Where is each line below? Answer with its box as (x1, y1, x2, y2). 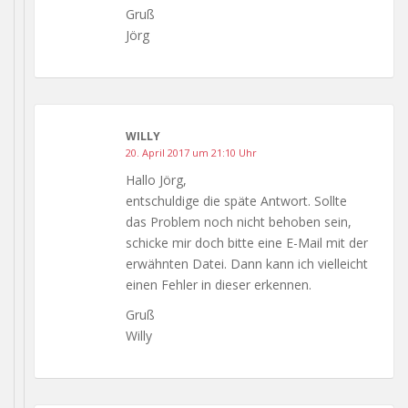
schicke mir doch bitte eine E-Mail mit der (126, 233, 368, 251)
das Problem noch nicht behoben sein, (126, 212, 352, 230)
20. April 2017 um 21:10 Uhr (126, 145, 257, 159)
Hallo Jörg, (126, 170, 187, 189)
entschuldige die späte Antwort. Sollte (126, 191, 347, 209)
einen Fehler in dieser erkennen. (126, 275, 311, 293)
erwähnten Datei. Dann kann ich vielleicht (126, 254, 368, 272)
